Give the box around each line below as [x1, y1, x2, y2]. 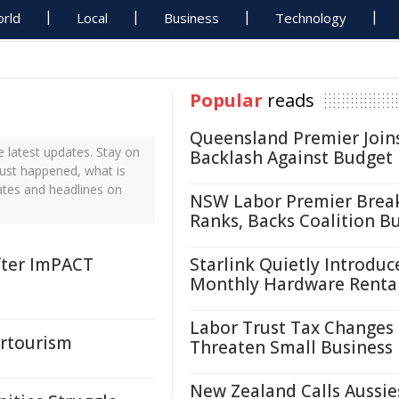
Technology [275, 9, 347, 27]
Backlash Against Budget [190, 146, 393, 169]
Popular [190, 88, 263, 112]
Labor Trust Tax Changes [190, 316, 394, 339]
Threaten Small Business [190, 336, 393, 359]
